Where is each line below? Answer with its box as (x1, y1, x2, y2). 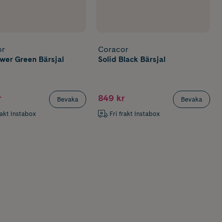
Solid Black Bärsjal (98, 54, 166, 64)
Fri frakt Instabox (109, 110, 160, 118)
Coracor (98, 44, 129, 54)
